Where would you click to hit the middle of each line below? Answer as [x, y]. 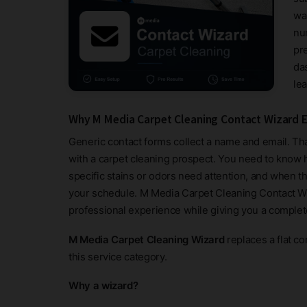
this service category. [118, 257]
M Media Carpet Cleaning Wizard [147, 240]
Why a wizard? [103, 286]
